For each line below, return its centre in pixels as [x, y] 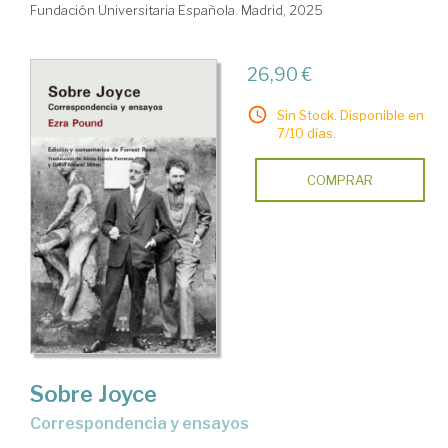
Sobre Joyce [93, 393]
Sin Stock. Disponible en [350, 115]
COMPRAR [339, 180]
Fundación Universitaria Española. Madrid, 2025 [176, 10]
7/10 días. [306, 133]
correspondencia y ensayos [145, 423]
